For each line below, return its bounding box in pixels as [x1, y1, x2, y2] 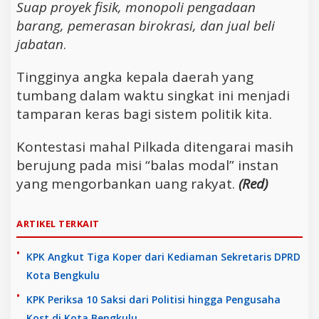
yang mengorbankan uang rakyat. [16, 174, 239, 193]
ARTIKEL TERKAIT [16, 216, 100, 230]
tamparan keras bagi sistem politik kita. [16, 104, 272, 123]
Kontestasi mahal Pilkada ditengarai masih [16, 137, 293, 156]
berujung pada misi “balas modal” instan [16, 155, 278, 174]
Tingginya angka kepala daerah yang [16, 67, 253, 86]
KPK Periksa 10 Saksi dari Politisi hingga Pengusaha [26, 292, 281, 306]
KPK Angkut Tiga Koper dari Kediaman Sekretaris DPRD [26, 249, 300, 263]
